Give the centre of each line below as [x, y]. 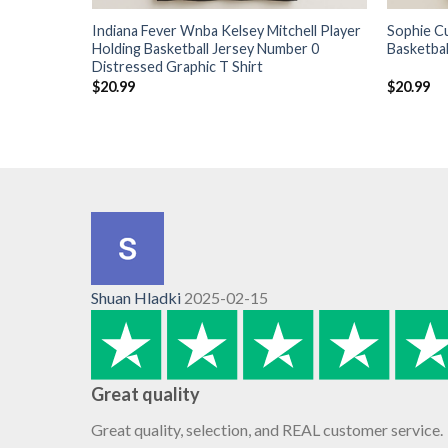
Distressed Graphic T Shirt [177, 67]
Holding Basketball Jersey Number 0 [205, 49]
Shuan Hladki [137, 298]
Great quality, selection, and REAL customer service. [266, 430]
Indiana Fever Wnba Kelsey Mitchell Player [226, 31]
